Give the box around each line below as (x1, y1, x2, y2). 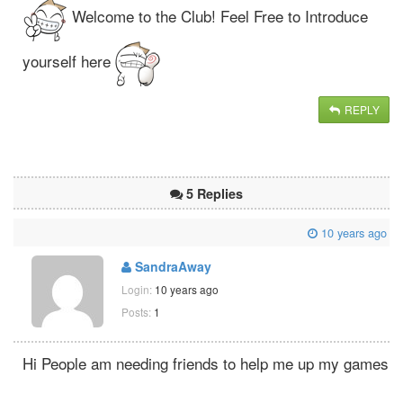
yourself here (22, 49, 115, 73)
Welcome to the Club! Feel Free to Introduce (67, 4, 368, 28)
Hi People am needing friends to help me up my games (22, 351, 389, 374)
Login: (121, 281, 155, 297)
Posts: (121, 303, 151, 319)
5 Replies (185, 184, 243, 202)
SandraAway (131, 256, 211, 275)
